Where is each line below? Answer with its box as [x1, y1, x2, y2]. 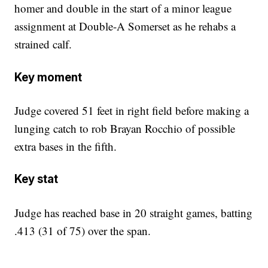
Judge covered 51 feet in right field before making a [14, 103, 249, 118]
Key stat [14, 172, 59, 187]
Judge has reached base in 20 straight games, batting [14, 205, 253, 220]
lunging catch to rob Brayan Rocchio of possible [14, 121, 236, 136]
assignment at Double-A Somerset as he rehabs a [14, 19, 236, 34]
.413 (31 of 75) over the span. [14, 223, 151, 238]
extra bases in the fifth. [14, 139, 117, 154]
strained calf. [14, 36, 72, 52]
